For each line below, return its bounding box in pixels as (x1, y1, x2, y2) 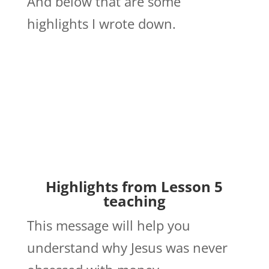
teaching (103, 191, 166, 211)
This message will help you (26, 216, 190, 235)
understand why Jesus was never (26, 238, 228, 257)
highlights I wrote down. (26, 14, 176, 33)
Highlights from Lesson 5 (46, 177, 223, 197)
